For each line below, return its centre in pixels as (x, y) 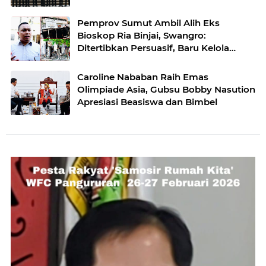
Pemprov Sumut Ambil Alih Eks (148, 23)
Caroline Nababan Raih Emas (143, 77)
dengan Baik (106, 60)
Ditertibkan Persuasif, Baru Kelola (153, 48)
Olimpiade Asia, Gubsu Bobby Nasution (166, 89)
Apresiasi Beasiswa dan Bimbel (147, 102)
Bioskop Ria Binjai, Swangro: (142, 35)
